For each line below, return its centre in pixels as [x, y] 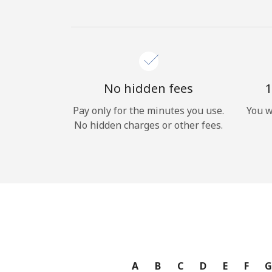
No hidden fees [148, 88]
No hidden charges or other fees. [148, 125]
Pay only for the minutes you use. [148, 110]
